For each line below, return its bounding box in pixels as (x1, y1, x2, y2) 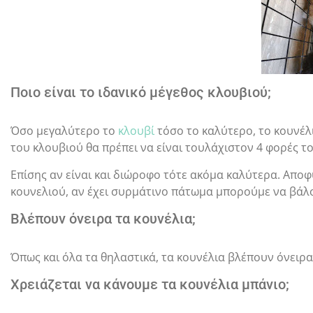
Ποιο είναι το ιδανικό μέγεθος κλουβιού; (10, 83, 271, 101)
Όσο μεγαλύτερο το (10, 122, 118, 138)
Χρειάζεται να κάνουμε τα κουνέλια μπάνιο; (10, 275, 289, 293)
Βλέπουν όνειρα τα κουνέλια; (10, 210, 196, 227)
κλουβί (118, 122, 154, 138)
